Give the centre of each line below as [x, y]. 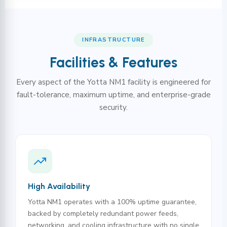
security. [113, 107]
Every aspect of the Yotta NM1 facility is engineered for [113, 82]
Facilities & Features [113, 62]
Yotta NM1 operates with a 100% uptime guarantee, [112, 202]
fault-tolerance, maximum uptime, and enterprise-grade [113, 95]
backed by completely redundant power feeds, [103, 214]
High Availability [59, 186]
